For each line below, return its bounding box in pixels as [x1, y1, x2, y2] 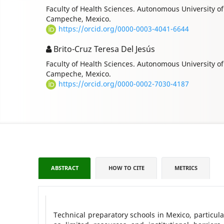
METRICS [174, 164, 197, 172]
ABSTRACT [50, 164, 78, 172]
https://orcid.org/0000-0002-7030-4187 [58, 79, 189, 89]
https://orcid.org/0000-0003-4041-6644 [58, 24, 189, 34]
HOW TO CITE [108, 164, 144, 172]
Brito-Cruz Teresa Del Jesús [51, 43, 155, 55]
